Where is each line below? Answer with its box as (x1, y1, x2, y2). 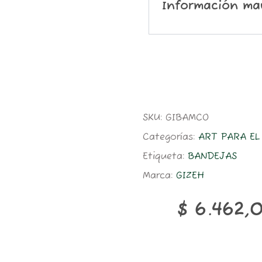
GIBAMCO (166, 112, 209, 124)
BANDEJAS (188, 150, 237, 163)
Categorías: (143, 131, 198, 143)
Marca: (143, 170, 176, 182)
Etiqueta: (143, 150, 188, 163)
